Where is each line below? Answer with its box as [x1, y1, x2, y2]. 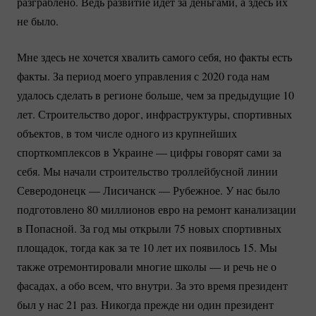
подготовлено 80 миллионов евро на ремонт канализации [17, 201, 296, 217]
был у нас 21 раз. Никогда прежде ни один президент [17, 296, 274, 312]
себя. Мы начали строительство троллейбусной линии [17, 163, 278, 178]
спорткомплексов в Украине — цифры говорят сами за [17, 144, 281, 159]
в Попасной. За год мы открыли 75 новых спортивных [17, 220, 281, 236]
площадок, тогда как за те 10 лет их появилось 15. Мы [17, 239, 277, 255]
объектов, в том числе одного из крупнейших [17, 125, 237, 140]
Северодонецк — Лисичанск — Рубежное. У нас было [17, 182, 280, 197]
